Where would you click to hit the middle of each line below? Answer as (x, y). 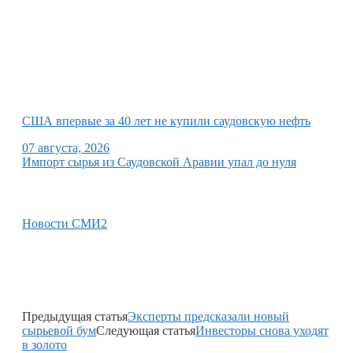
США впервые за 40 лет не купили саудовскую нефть (166, 121)
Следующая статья (146, 330)
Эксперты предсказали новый (208, 316)
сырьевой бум (59, 330)
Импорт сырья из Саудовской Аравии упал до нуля (159, 162)
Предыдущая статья (75, 316)
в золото (45, 344)
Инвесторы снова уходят (262, 330)
